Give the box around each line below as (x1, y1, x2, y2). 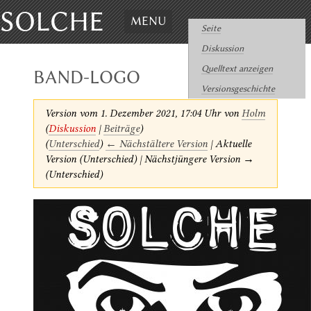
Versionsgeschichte (201, 83, 275, 94)
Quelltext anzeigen (201, 62, 273, 74)
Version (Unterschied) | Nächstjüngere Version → (44, 152, 254, 165)
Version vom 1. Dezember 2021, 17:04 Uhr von (44, 106, 242, 119)
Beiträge (103, 121, 140, 135)
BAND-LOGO (33, 66, 140, 88)
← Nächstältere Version (105, 137, 208, 150)
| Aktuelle (207, 137, 251, 150)
